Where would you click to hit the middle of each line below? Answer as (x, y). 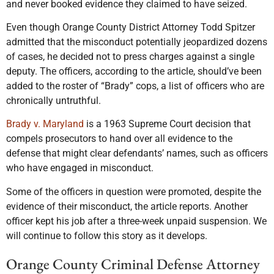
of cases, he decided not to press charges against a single (130, 56)
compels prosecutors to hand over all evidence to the (119, 139)
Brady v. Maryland (45, 124)
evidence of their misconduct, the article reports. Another (127, 206)
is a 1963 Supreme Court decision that (167, 124)
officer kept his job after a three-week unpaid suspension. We (136, 221)
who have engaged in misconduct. (80, 168)
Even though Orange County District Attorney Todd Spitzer (131, 27)
